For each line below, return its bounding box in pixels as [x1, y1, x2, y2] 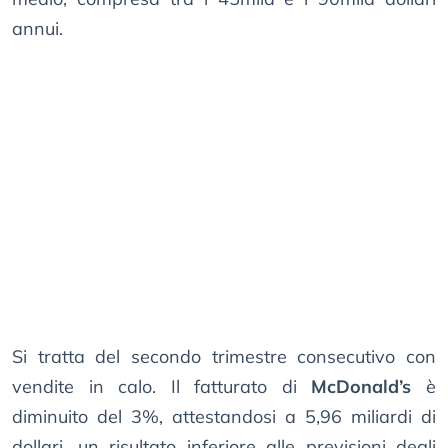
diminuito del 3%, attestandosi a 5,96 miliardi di [12, 405, 436, 429]
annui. [12, 17, 63, 41]
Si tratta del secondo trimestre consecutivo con [12, 345, 436, 369]
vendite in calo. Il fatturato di [12, 375, 312, 399]
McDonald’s [311, 375, 412, 399]
